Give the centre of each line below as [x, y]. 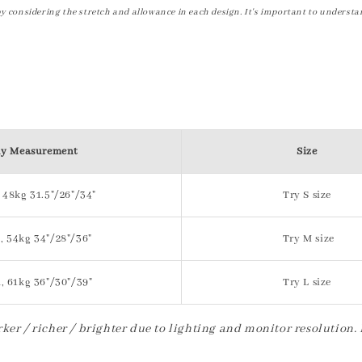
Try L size [307, 282]
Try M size [307, 239]
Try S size [307, 195]
